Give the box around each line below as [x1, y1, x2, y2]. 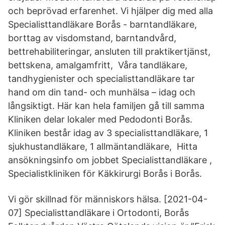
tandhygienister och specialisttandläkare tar [8, 73, 195, 84]
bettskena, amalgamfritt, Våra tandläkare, [8, 60, 187, 70]
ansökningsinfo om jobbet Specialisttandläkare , [8, 155, 212, 165]
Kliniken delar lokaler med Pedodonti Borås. [8, 114, 192, 125]
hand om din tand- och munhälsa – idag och [8, 87, 195, 97]
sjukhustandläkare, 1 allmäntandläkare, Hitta [8, 141, 197, 152]
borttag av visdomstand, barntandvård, [8, 33, 176, 43]
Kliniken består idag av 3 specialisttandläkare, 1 [8, 128, 208, 138]
